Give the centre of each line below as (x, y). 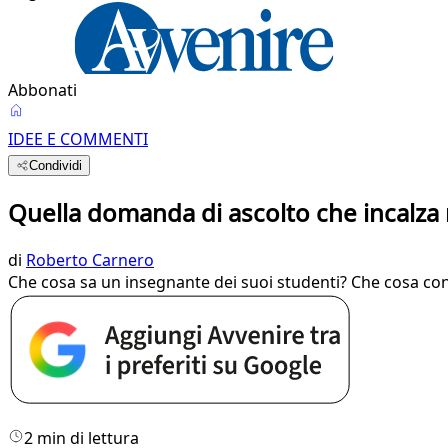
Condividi (56, 165)
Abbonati (42, 90)
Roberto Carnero (90, 259)
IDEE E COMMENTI (78, 139)
